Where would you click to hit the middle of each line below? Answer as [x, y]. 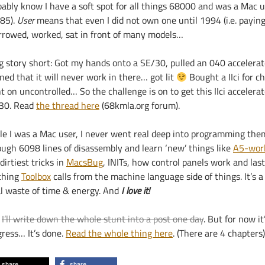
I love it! [134, 190]
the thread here [68, 105]
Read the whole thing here [119, 233]
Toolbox [36, 176]
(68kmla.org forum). [140, 105]
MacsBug [85, 162]
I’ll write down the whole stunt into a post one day [103, 219]
